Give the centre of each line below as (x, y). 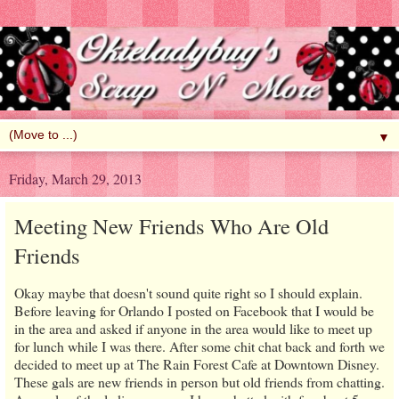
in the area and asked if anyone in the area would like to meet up (193, 329)
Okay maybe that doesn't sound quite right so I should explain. (188, 293)
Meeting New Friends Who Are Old (171, 226)
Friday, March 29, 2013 (75, 179)
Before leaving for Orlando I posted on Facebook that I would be (194, 311)
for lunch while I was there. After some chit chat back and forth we (199, 346)
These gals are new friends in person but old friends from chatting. (199, 382)
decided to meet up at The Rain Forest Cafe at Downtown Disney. (197, 364)
